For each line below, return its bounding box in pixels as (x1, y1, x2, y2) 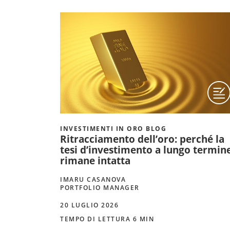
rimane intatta (60, 154, 130, 167)
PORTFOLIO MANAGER (60, 183, 140, 192)
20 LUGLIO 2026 (60, 200, 119, 209)
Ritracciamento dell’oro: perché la (60, 132, 224, 146)
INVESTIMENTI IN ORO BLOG (60, 124, 166, 133)
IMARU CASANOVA (60, 175, 126, 184)
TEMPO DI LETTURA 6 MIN (60, 214, 154, 223)
